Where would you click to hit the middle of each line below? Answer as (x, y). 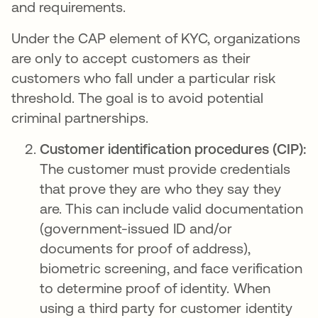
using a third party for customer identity (166, 308)
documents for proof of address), (146, 248)
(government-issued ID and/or (136, 228)
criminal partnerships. (80, 117)
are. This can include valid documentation (172, 208)
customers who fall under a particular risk (144, 78)
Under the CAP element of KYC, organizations (156, 38)
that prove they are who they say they (160, 188)
